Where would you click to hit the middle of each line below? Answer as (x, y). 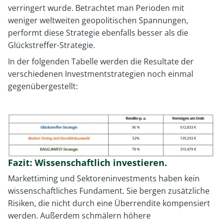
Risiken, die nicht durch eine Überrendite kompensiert (109, 203)
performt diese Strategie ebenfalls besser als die (98, 33)
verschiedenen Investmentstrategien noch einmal (101, 74)
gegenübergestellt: (43, 86)
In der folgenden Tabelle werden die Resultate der (101, 62)
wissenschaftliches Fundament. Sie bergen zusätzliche (109, 191)
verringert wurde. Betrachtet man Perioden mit (96, 8)
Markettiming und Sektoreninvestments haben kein (104, 179)
